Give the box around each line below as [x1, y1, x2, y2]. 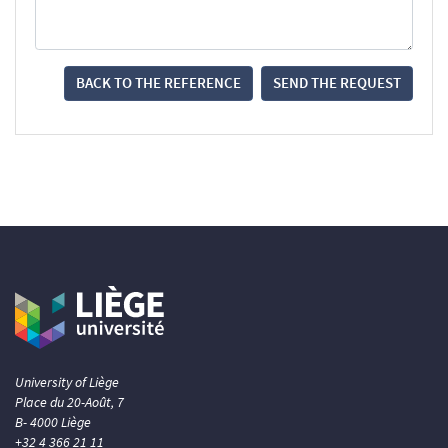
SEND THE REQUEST [273, 73, 401, 93]
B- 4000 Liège [15, 412, 91, 431]
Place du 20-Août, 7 [15, 392, 124, 411]
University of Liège [15, 372, 119, 391]
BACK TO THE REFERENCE [76, 73, 241, 93]
